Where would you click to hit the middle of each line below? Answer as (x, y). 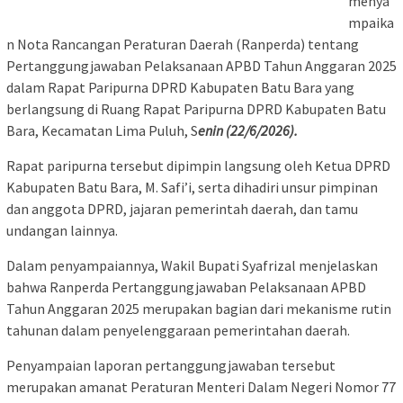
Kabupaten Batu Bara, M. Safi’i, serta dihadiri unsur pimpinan (192, 188)
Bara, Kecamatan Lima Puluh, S (102, 131)
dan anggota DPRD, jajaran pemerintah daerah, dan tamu (182, 209)
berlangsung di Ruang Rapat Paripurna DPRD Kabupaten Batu (196, 109)
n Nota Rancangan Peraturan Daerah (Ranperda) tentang (183, 45)
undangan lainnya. (62, 231)
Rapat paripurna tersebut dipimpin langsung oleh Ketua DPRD (198, 166)
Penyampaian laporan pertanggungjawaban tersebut (171, 366)
